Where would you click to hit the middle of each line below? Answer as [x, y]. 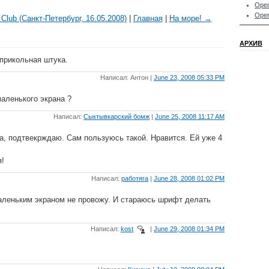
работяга [135, 179]
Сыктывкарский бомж [116, 117]
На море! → [190, 19]
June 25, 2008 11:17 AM [190, 117]
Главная [148, 19]
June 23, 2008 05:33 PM [189, 78]
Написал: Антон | [127, 78]
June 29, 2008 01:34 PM [189, 229]
